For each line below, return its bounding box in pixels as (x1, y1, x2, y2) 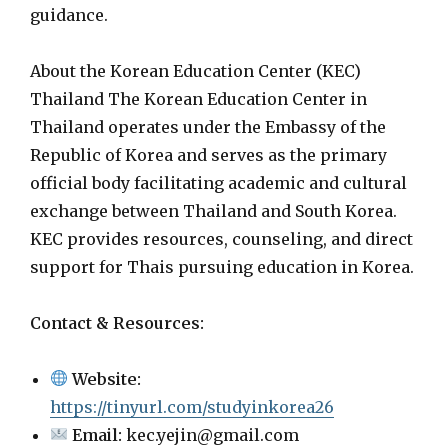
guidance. (30, 4, 108, 25)
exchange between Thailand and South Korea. (30, 200, 397, 221)
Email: (72, 424, 123, 445)
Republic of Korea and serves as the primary (30, 144, 387, 165)
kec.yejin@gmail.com (122, 424, 300, 445)
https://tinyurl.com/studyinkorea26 (50, 396, 334, 417)
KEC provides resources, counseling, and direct (30, 228, 413, 249)
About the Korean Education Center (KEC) (30, 60, 361, 81)
